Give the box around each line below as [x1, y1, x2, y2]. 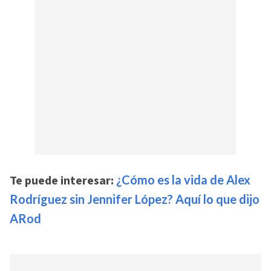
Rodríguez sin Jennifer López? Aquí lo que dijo [10, 191, 260, 206]
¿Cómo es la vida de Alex [116, 172, 250, 187]
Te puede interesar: [10, 172, 116, 189]
